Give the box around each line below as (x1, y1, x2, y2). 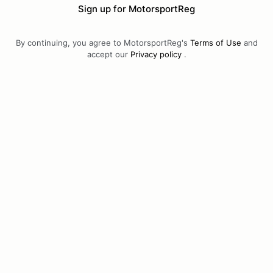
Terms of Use (190, 38, 241, 48)
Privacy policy (130, 49, 182, 59)
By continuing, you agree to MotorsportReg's (15, 38, 190, 48)
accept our (87, 49, 130, 59)
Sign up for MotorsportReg (78, 3, 195, 15)
